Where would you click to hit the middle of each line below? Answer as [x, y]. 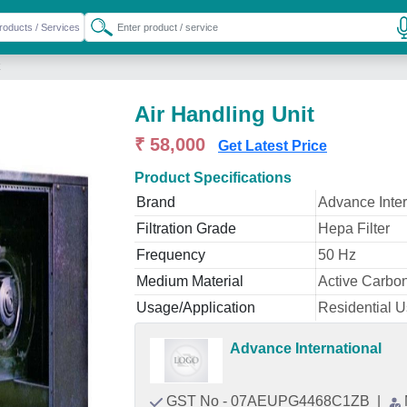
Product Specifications [213, 178]
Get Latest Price [273, 146]
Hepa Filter [354, 228]
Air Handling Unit [224, 114]
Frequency [171, 255]
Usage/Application [196, 308]
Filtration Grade [186, 228]
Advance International [306, 348]
